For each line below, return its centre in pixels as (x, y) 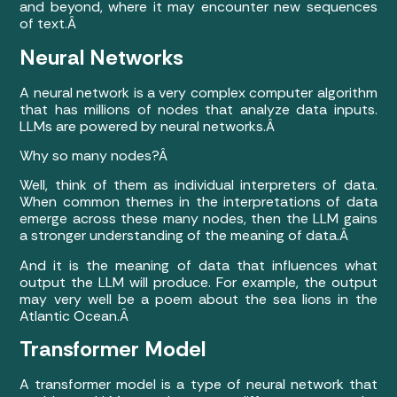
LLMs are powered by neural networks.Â (149, 126)
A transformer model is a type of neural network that (198, 385)
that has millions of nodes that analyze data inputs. (198, 109)
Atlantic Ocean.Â (76, 315)
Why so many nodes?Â (96, 155)
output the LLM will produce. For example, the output (198, 282)
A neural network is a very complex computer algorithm (198, 92)
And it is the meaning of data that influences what (198, 265)
